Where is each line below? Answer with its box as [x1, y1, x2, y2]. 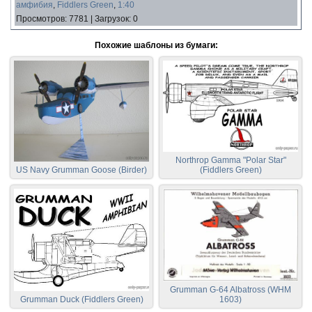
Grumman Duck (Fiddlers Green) [19, 294, 143, 304]
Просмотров [16, 13, 65, 24]
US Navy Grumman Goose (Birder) [16, 165, 147, 175]
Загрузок [95, 13, 129, 24]
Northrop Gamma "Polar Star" [175, 155, 286, 166]
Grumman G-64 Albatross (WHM [170, 284, 291, 295]
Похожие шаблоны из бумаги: [94, 40, 218, 50]
